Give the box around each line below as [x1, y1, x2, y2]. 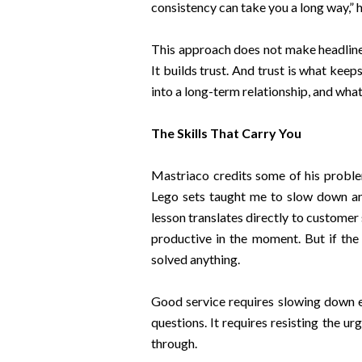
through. [150, 335, 197, 351]
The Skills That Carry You [150, 125, 301, 141]
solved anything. [150, 251, 240, 267]
